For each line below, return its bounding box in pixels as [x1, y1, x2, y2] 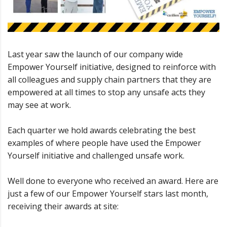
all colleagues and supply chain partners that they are [8, 74, 211, 86]
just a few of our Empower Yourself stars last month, [8, 188, 208, 200]
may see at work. [8, 99, 71, 111]
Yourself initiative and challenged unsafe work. [8, 150, 184, 162]
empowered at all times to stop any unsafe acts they [8, 87, 205, 98]
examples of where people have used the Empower [8, 137, 201, 149]
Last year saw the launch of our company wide [8, 49, 183, 60]
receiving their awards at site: [8, 201, 119, 212]
